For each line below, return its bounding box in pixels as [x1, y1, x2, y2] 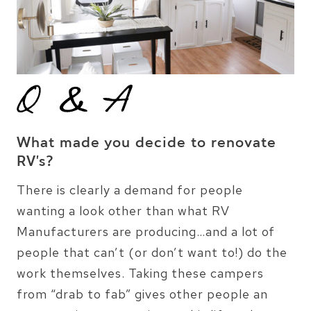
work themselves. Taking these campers [17, 264, 264, 281]
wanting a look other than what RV [17, 202, 230, 219]
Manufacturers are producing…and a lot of [17, 223, 275, 239]
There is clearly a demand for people [17, 181, 243, 198]
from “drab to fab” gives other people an [17, 285, 268, 302]
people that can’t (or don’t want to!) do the [17, 244, 287, 260]
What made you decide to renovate [17, 133, 276, 154]
